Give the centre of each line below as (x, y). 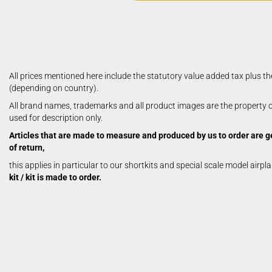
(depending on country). (54, 88)
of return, (27, 148)
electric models (182, 36)
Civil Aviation (178, 19)
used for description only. (56, 118)
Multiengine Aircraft (192, 87)
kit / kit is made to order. (55, 177)
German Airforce (185, 53)
